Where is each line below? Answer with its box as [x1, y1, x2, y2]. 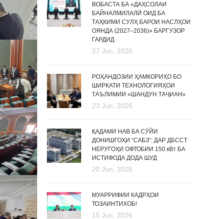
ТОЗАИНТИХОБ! [92, 200, 137, 207]
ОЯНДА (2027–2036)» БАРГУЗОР [92, 27, 185, 34]
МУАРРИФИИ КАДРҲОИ [92, 192, 159, 198]
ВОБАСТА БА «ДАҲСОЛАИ [92, 1, 167, 8]
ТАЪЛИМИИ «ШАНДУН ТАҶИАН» [92, 91, 186, 98]
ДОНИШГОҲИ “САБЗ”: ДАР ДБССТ [92, 137, 187, 144]
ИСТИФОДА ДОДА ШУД [92, 154, 157, 161]
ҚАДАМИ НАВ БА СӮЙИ [92, 128, 158, 135]
